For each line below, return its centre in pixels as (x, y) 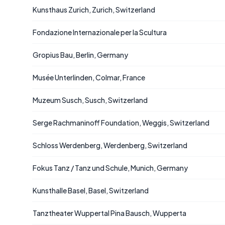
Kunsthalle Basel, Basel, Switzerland (91, 190)
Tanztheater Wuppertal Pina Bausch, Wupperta (109, 213)
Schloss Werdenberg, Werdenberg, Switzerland (110, 145)
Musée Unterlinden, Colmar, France (89, 77)
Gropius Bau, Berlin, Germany (80, 55)
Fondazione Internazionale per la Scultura (100, 32)
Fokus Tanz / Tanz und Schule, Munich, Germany (110, 168)
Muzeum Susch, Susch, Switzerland (90, 100)
